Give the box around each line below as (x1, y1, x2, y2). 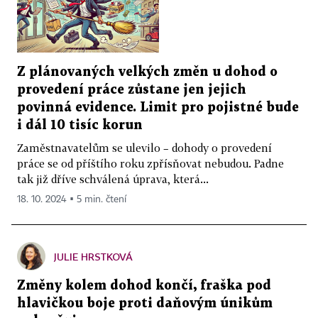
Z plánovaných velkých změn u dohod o (17, 65, 278, 78)
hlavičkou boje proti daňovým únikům (17, 297, 273, 309)
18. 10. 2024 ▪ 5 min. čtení (17, 194, 126, 204)
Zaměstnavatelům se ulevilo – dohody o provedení (17, 141, 272, 154)
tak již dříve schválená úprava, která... (17, 172, 209, 185)
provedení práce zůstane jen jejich (17, 83, 246, 96)
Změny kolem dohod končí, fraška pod (17, 279, 271, 292)
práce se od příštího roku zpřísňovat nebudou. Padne (17, 156, 284, 170)
